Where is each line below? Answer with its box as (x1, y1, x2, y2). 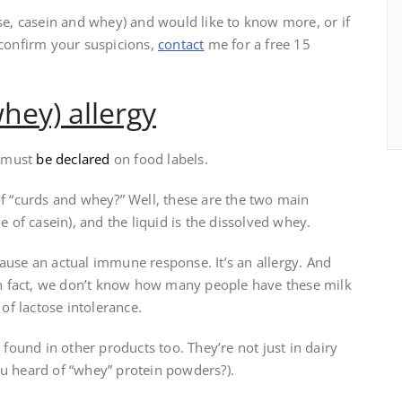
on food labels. (109, 150, 208, 169)
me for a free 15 (204, 35, 310, 54)
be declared (36, 150, 110, 169)
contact (158, 35, 205, 54)
